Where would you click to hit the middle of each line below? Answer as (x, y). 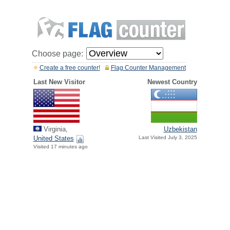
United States (53, 139)
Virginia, (54, 129)
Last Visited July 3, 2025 (168, 138)
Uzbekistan (180, 129)
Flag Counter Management (148, 68)
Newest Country (172, 82)
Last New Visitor (59, 82)
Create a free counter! (70, 68)
